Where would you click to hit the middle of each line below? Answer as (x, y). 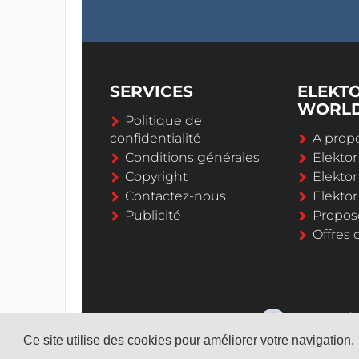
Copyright (156, 176)
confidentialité (155, 138)
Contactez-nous (175, 196)
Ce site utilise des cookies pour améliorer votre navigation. (190, 341)
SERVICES (151, 91)
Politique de (163, 120)
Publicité (153, 215)
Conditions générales (192, 157)
